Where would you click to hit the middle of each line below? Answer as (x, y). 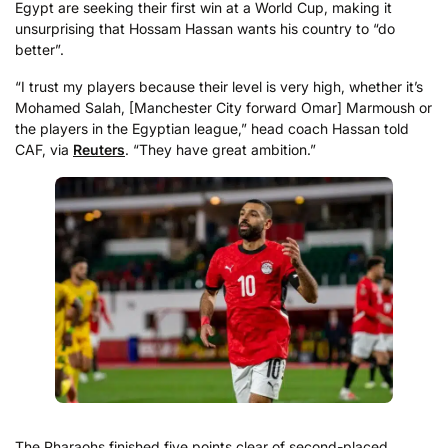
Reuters (99, 150)
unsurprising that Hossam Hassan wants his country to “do (205, 28)
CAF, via (44, 150)
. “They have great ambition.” (220, 150)
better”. (39, 49)
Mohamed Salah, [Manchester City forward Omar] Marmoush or (223, 108)
